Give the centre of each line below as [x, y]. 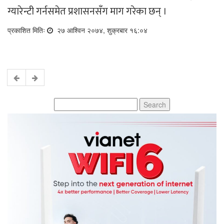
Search [65, 103]
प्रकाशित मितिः [27, 30]
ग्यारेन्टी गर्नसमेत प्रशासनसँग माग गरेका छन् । [87, 12]
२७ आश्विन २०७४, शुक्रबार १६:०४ [101, 30]
